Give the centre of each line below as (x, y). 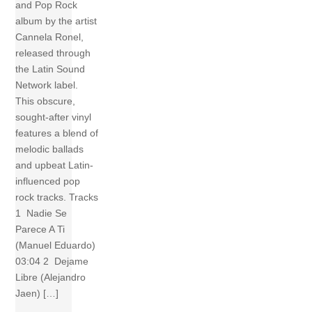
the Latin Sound (50, 69)
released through (53, 53)
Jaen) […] (37, 294)
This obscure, (46, 101)
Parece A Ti (40, 229)
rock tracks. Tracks (57, 197)
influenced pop (48, 181)
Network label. (47, 85)
